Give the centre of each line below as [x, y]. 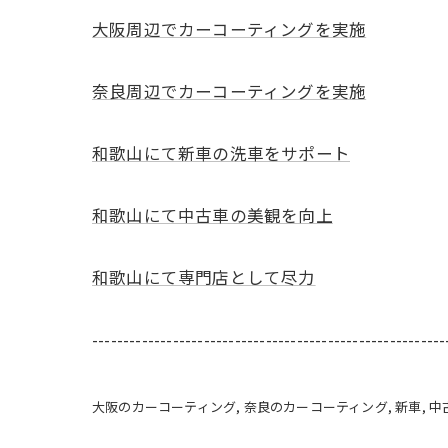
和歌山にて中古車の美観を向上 [212, 214]
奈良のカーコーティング [315, 406]
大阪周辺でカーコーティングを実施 [229, 28]
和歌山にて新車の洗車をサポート [221, 152]
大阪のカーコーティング [164, 406]
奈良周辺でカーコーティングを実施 [229, 90]
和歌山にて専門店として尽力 [204, 276]
